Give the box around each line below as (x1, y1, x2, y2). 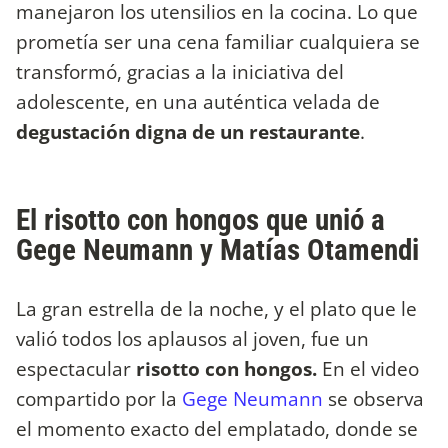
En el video (317, 355, 419, 383)
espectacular (16, 355, 131, 383)
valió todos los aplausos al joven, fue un (16, 325, 369, 353)
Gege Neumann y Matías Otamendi (16, 233, 419, 268)
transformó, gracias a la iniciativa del (16, 57, 344, 85)
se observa (323, 385, 424, 413)
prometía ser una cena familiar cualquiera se (16, 27, 420, 55)
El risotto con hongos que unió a (16, 203, 385, 238)
